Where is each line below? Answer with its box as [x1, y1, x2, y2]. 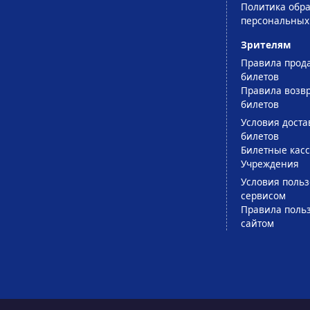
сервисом [240, 188, 286, 202]
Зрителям [240, 37, 291, 51]
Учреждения [240, 156, 299, 170]
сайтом [240, 216, 274, 230]
